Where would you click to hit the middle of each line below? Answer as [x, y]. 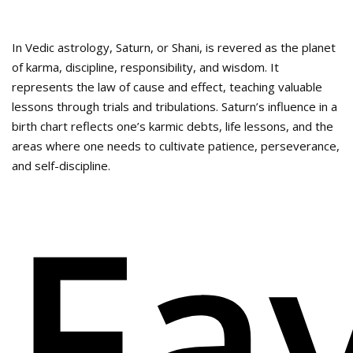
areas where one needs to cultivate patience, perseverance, [176, 146]
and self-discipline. [61, 166]
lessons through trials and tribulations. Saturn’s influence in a [175, 107]
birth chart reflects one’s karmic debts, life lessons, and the [173, 126]
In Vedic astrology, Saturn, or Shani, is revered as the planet [174, 48]
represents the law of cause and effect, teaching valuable [167, 87]
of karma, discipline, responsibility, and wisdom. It [145, 67]
